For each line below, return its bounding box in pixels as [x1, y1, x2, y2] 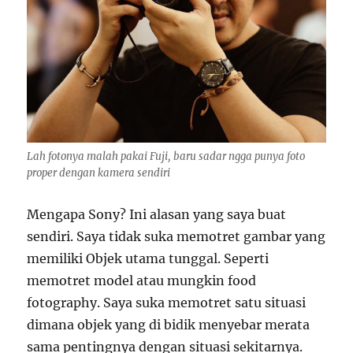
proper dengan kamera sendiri [27, 166, 171, 180]
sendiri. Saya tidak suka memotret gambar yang [27, 229, 326, 245]
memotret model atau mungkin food [27, 273, 257, 289]
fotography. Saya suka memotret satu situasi [27, 295, 307, 311]
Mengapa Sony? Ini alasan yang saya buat [27, 206, 287, 223]
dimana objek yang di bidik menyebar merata [27, 317, 310, 333]
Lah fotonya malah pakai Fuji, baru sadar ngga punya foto [27, 150, 306, 164]
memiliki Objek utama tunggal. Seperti [27, 251, 269, 267]
